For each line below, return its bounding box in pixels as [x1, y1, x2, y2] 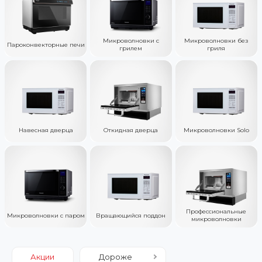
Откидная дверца [104, 126, 158, 134]
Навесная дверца [18, 126, 73, 134]
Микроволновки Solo [183, 126, 249, 134]
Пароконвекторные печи [6, 40, 85, 49]
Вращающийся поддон [96, 211, 166, 219]
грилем [119, 44, 143, 52]
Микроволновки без [184, 36, 249, 44]
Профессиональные [186, 207, 247, 215]
